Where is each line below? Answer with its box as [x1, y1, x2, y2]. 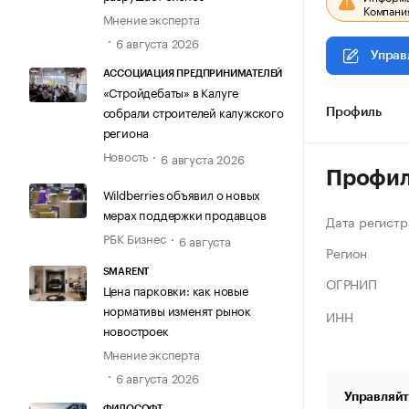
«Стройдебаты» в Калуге [102, 81, 239, 100]
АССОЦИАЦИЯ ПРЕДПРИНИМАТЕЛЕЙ [102, 68, 283, 79]
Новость [102, 145, 149, 164]
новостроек [102, 320, 169, 340]
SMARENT [102, 267, 150, 278]
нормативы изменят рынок [102, 300, 251, 320]
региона [102, 121, 150, 141]
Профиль [326, 106, 382, 119]
